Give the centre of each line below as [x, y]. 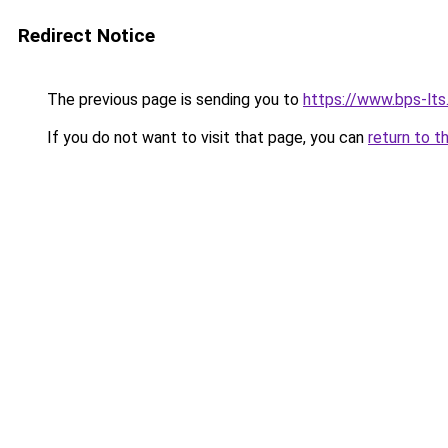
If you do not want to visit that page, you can [205, 137]
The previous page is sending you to [173, 99]
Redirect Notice [86, 35]
